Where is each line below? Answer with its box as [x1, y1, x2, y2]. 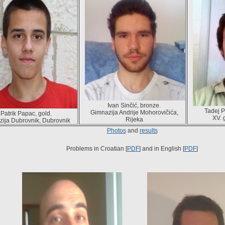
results [139, 127, 158, 134]
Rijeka [125, 116, 143, 123]
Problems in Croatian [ [66, 145, 127, 152]
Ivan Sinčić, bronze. [107, 101, 161, 109]
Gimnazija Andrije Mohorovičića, [90, 108, 178, 116]
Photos [106, 127, 126, 134]
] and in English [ [139, 145, 184, 152]
